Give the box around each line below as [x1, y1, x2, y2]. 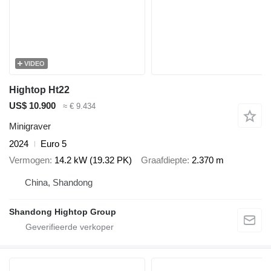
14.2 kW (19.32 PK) [54, 154, 132, 165]
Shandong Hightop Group [9, 207, 116, 217]
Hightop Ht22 [9, 84, 70, 95]
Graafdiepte [141, 154, 187, 165]
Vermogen [9, 154, 50, 165]
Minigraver [9, 121, 51, 132]
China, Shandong [25, 177, 93, 188]
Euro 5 [41, 139, 67, 149]
